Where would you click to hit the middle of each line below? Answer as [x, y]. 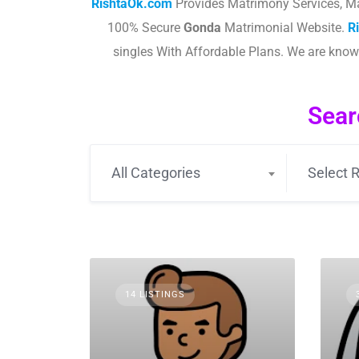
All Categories [156, 173]
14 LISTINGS [155, 294]
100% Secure [145, 28]
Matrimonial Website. [284, 28]
